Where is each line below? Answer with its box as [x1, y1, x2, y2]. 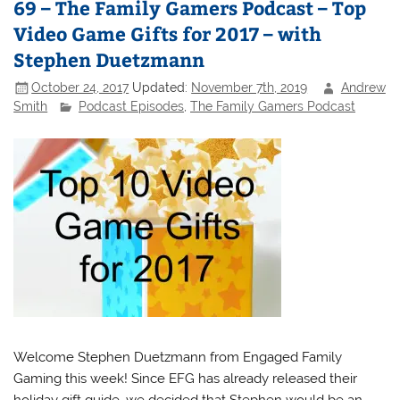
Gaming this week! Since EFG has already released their [13, 371, 358, 387]
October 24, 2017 [31, 79, 129, 95]
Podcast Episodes [79, 99, 185, 114]
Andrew [340, 79, 386, 95]
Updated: [132, 79, 192, 95]
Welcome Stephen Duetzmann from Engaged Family [13, 349, 343, 366]
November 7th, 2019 [191, 79, 308, 95]
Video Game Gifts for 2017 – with [13, 21, 322, 47]
